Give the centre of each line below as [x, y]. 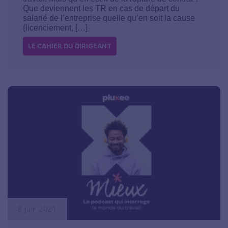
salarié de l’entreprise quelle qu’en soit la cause [109, 18]
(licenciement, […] [55, 28]
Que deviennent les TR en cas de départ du [101, 9]
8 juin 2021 [37, 209]
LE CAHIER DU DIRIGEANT [70, 46]
